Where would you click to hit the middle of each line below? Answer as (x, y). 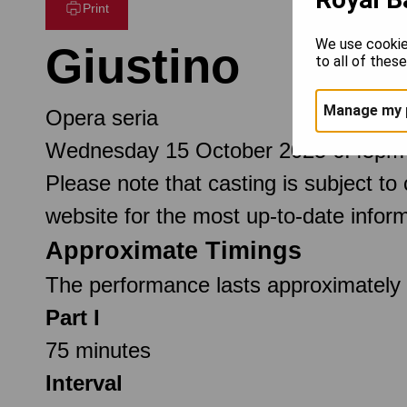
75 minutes (98, 350)
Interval (84, 382)
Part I (73, 317)
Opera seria (102, 117)
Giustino (143, 65)
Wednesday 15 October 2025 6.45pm (225, 150)
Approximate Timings (174, 250)
